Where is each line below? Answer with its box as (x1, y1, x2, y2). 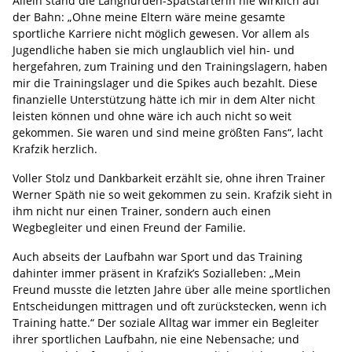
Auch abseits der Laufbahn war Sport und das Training (13, 248, 302, 264)
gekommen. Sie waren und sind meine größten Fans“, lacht (13, 124, 323, 140)
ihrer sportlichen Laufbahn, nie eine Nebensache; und (13, 331, 299, 346)
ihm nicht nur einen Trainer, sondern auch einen (13, 203, 271, 218)
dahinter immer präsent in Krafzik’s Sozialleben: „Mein (13, 265, 301, 280)
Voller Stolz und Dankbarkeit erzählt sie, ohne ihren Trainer (13, 170, 325, 185)
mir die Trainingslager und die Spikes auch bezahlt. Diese (13, 75, 317, 90)
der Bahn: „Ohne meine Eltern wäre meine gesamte (13, 9, 285, 24)
